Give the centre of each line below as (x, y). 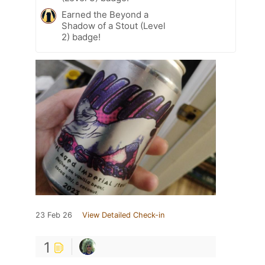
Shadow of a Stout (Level (114, 25)
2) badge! (81, 37)
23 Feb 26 (54, 215)
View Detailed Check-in (123, 215)
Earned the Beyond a (105, 14)
